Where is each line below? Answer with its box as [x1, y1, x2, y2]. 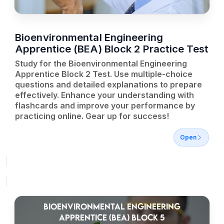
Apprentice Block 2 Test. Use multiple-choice [15, 69, 192, 79]
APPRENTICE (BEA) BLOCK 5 [59, 212, 165, 222]
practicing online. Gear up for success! [15, 111, 169, 121]
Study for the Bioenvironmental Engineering [15, 58, 187, 68]
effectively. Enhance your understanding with [15, 90, 194, 100]
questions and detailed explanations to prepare [15, 79, 202, 89]
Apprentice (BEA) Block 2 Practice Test [15, 42, 208, 55]
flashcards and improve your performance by [15, 100, 195, 110]
